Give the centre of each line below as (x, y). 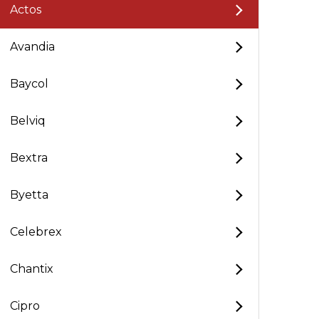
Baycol (29, 84)
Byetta (29, 195)
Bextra (29, 158)
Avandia (32, 47)
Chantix (32, 269)
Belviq (28, 121)
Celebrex (36, 232)
